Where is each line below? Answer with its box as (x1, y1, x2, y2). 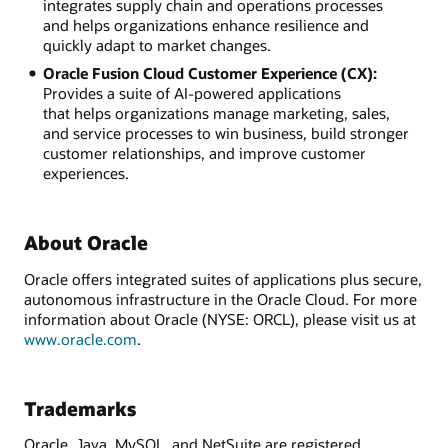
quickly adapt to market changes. (42, 34, 271, 55)
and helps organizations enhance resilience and (42, 14, 369, 35)
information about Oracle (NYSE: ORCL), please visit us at (24, 308, 416, 329)
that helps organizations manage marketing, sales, (42, 103, 390, 124)
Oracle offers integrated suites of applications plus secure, (24, 268, 422, 289)
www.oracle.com (24, 328, 137, 349)
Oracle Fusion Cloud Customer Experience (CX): (42, 63, 377, 84)
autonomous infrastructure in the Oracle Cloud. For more (24, 288, 417, 309)
